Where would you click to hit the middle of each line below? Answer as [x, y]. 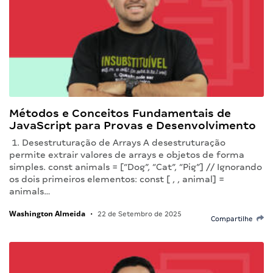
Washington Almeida [47, 213]
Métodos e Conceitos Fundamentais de [120, 113]
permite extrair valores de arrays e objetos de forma [127, 154]
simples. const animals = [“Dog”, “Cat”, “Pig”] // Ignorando [136, 167]
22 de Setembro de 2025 [139, 214]
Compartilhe [234, 218]
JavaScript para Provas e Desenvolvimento [133, 125]
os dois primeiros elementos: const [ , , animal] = [117, 179]
